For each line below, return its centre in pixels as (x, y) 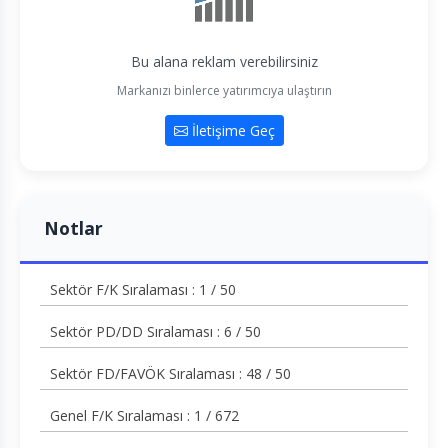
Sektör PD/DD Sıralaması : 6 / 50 (155, 332)
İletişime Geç (231, 131)
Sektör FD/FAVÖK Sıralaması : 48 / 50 (170, 374)
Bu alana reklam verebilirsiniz (224, 62)
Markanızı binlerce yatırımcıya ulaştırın (224, 91)
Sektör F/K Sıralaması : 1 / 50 (143, 290)
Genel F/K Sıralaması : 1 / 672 (144, 416)
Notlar (73, 228)
